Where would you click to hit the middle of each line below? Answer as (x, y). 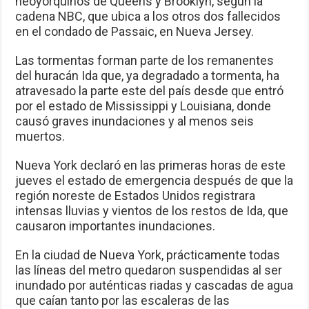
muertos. (40, 137)
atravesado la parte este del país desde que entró (150, 91)
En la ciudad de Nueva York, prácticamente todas (148, 255)
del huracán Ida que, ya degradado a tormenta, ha (148, 76)
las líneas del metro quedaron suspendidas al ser (149, 270)
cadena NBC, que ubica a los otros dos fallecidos (148, 17)
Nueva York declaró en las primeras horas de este (151, 166)
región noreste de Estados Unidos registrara (136, 196)
